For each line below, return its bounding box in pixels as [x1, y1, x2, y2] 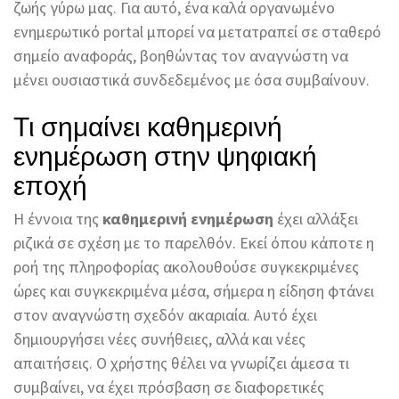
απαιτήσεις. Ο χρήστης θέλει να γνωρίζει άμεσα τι [13, 353, 349, 374]
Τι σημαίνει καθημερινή [13, 104, 282, 145]
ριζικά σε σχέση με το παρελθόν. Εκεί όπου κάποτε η [13, 232, 374, 254]
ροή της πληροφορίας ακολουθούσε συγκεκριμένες [13, 256, 359, 278]
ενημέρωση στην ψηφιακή [13, 134, 317, 175]
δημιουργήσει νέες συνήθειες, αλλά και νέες [13, 329, 305, 350]
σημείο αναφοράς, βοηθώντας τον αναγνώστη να [13, 45, 348, 67]
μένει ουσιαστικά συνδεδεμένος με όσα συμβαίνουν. [13, 69, 370, 91]
